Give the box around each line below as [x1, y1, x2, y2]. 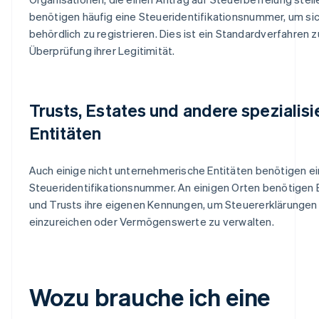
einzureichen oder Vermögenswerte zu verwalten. [28, 214, 274, 229]
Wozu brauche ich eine [28, 281, 271, 312]
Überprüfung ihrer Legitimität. [28, 43, 175, 58]
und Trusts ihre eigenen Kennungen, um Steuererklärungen [28, 197, 318, 211]
